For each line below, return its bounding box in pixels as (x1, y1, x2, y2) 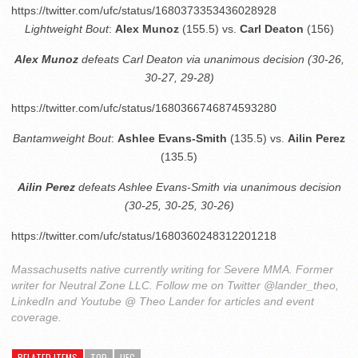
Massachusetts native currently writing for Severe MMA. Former (11, 263, 333, 276)
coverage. (11, 311, 62, 324)
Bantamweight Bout (13, 132, 111, 145)
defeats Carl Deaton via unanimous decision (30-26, (78, 53, 344, 66)
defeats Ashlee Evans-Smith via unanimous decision (74, 181, 341, 193)
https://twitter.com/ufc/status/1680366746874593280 (11, 101, 276, 114)
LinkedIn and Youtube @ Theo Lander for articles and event (11, 295, 314, 308)
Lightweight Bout (24, 22, 109, 35)
